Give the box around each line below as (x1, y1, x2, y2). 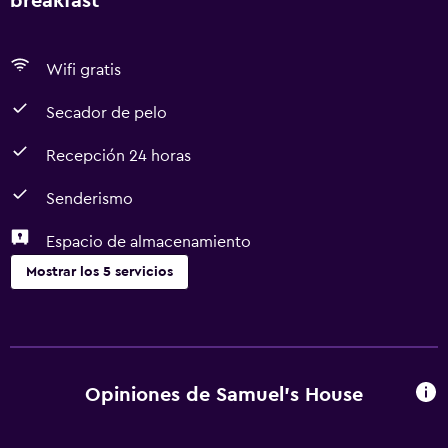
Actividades (10, 398, 99, 414)
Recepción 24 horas (46, 148, 191, 164)
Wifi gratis (46, 62, 121, 78)
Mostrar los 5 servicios (26, 265, 173, 279)
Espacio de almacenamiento (46, 234, 251, 250)
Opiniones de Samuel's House (85, 384, 363, 405)
